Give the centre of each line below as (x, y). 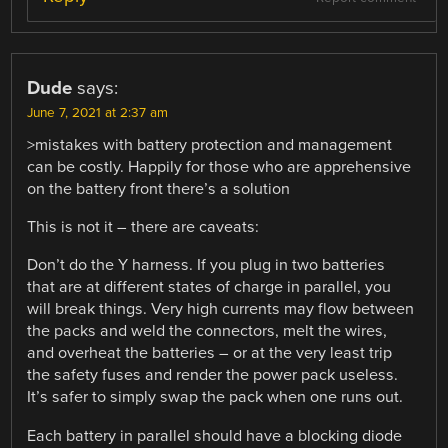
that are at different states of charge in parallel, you (209, 287)
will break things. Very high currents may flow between (221, 309)
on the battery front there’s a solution (159, 189)
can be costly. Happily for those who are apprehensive (219, 167)
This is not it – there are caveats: (143, 227)
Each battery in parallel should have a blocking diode (215, 435)
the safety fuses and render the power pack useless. (213, 375)
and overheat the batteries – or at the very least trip (210, 353)
